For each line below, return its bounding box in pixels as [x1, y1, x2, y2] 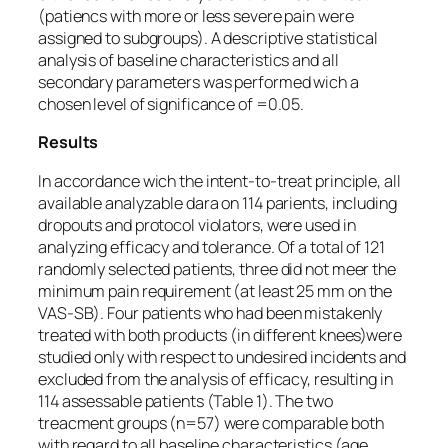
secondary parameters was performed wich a [38, 71, 359, 94]
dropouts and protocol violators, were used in [38, 213, 356, 236]
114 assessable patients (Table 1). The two [38, 389, 333, 412]
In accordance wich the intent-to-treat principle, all [38, 169, 401, 192]
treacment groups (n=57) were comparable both [38, 411, 384, 434]
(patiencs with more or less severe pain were [38, 5, 354, 28]
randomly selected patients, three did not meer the [38, 257, 396, 280]
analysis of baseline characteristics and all [38, 49, 339, 72]
